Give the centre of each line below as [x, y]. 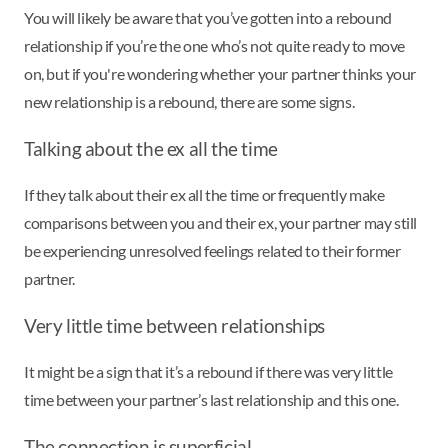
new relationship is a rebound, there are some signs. [190, 102]
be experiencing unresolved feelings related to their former [212, 250]
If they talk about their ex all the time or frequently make [204, 194]
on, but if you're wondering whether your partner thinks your [220, 74]
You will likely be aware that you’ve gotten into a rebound [208, 18]
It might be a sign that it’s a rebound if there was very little [208, 371]
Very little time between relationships [174, 325]
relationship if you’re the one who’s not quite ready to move [215, 46]
